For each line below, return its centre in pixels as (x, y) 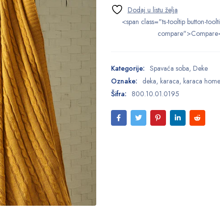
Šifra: (119, 94)
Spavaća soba (169, 68)
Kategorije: (128, 68)
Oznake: (124, 81)
